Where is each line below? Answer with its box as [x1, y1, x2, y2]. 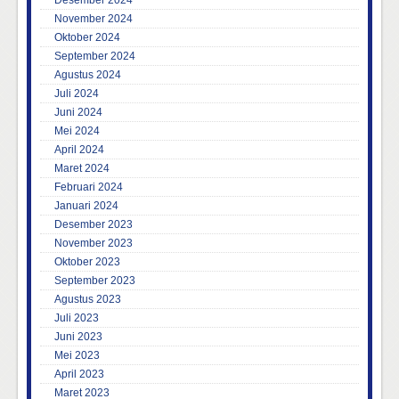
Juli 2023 [54, 312, 99, 325]
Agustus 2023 [54, 293, 121, 306]
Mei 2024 [54, 125, 100, 138]
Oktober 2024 [54, 31, 120, 45]
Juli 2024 [54, 87, 99, 101]
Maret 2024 [54, 162, 110, 175]
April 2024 [54, 143, 104, 157]
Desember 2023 [54, 218, 133, 232]
